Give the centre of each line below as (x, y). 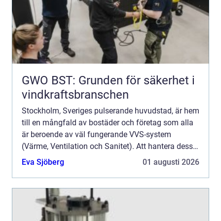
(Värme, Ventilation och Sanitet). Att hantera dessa (110, 147)
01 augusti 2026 (171, 162)
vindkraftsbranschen (75, 95)
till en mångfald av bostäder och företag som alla (108, 123)
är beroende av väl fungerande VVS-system (96, 135)
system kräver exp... (56, 158)
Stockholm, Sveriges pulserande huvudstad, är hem (110, 111)
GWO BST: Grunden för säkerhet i (108, 81)
